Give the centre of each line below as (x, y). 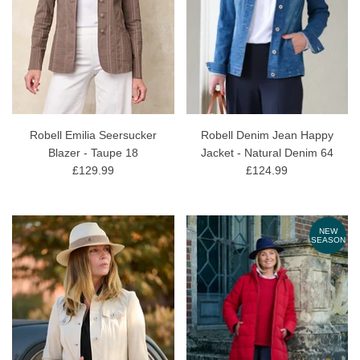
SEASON (328, 240)
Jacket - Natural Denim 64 (267, 153)
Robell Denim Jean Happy (267, 135)
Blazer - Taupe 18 (93, 153)
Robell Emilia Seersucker (93, 135)
